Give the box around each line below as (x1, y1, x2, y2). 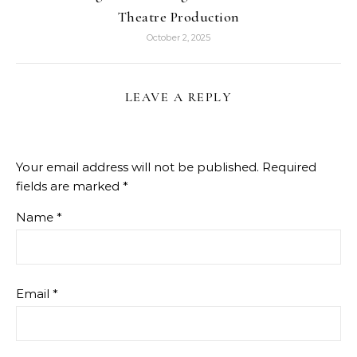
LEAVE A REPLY (124, 89, 233, 106)
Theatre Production (117, 8, 240, 26)
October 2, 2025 (147, 32, 210, 44)
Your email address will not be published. (16, 159, 259, 175)
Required (262, 159, 316, 175)
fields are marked (16, 178, 123, 194)
